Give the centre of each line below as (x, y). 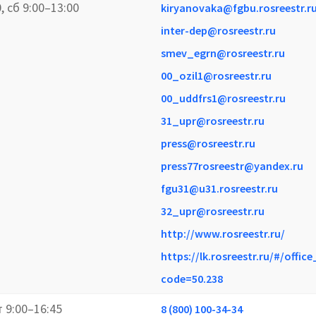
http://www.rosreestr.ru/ (223, 233)
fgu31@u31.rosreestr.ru (219, 188)
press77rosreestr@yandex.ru (232, 165)
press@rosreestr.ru (208, 143)
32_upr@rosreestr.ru (213, 211)
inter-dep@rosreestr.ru (218, 30)
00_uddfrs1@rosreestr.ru (223, 98)
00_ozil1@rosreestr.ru (216, 75)
